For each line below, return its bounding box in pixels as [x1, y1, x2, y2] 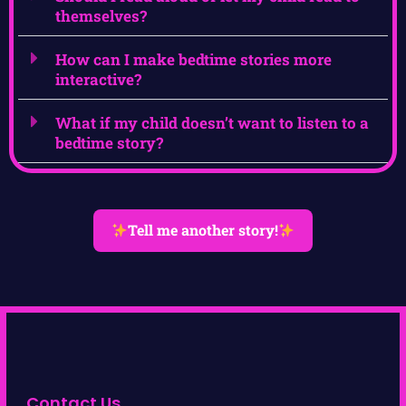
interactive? [55, 69, 141, 91]
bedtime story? [55, 132, 163, 154]
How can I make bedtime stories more [55, 49, 332, 71]
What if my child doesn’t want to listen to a [55, 112, 369, 134]
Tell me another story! [128, 220, 278, 240]
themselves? [55, 5, 147, 27]
